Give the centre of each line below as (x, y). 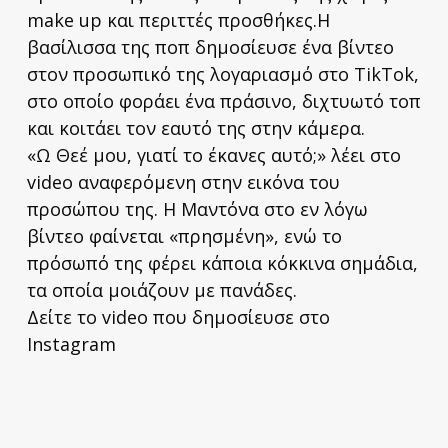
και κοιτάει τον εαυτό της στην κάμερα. (195, 127)
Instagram (71, 343)
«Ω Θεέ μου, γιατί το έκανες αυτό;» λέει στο (213, 154)
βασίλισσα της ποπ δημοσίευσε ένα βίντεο (210, 46)
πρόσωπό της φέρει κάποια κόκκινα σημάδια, (222, 262)
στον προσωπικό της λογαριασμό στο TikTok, (222, 73)
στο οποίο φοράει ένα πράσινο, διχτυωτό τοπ (223, 100)
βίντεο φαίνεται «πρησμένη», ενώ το (184, 235)
